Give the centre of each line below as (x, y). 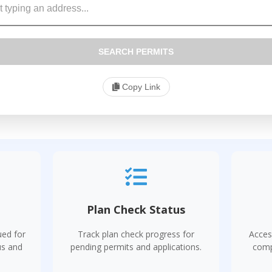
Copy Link (140, 87)
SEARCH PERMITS (136, 52)
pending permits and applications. (136, 247)
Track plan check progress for (136, 234)
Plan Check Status (136, 209)
